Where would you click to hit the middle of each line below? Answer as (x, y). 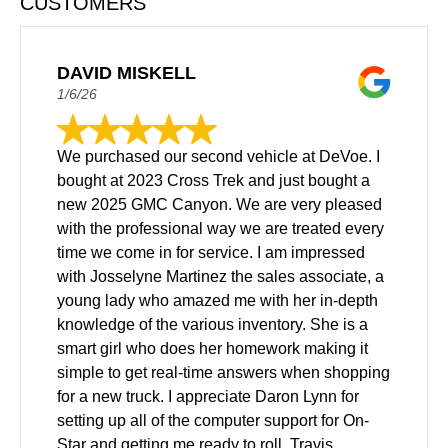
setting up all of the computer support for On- (213, 420)
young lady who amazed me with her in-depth (217, 300)
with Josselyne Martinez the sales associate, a (220, 276)
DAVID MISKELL (126, 72)
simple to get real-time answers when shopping (223, 372)
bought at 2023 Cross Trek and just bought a (213, 180)
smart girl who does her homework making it (212, 348)
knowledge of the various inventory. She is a (212, 324)
